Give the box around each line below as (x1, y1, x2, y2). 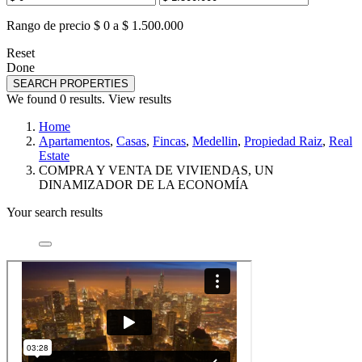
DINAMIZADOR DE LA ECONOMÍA (39, 177, 249, 192)
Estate (39, 148, 69, 162)
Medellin (192, 133, 238, 148)
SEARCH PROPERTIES (13, 77, 128, 90)
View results (108, 91, 171, 106)
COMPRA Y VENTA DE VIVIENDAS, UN (39, 162, 274, 177)
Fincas (153, 133, 186, 148)
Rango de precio (6, 18, 90, 32)
